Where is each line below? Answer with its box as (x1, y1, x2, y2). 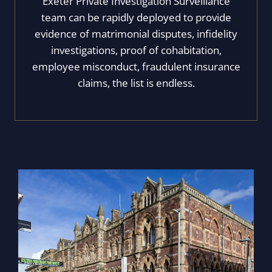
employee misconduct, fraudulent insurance (32, 59, 240, 73)
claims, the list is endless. (77, 76, 195, 90)
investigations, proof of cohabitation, (50, 43, 222, 57)
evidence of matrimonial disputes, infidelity (35, 27, 237, 41)
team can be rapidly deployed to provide (41, 10, 231, 24)
